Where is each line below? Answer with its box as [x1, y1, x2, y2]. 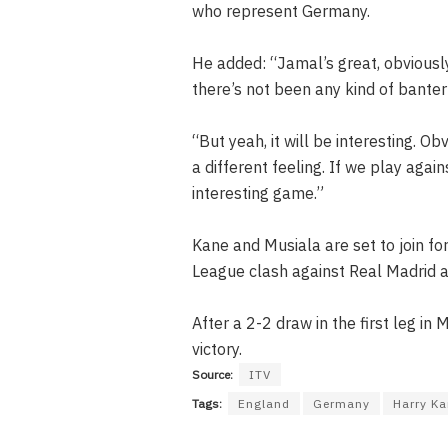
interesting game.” [192, 182, 324, 203]
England [238, 395, 290, 411]
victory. [192, 338, 242, 359]
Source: [192, 366, 233, 382]
